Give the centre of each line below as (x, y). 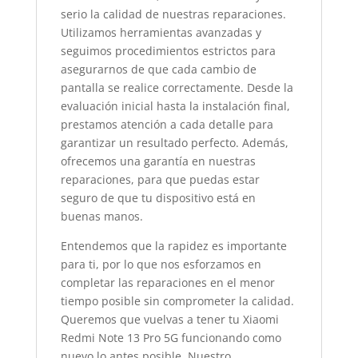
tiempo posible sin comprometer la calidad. (177, 301)
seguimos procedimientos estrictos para (168, 51)
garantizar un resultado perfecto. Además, (174, 143)
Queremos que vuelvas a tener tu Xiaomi (169, 319)
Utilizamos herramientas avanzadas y (161, 32)
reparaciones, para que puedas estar (160, 179)
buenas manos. (101, 216)
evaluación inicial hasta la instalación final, (175, 106)
